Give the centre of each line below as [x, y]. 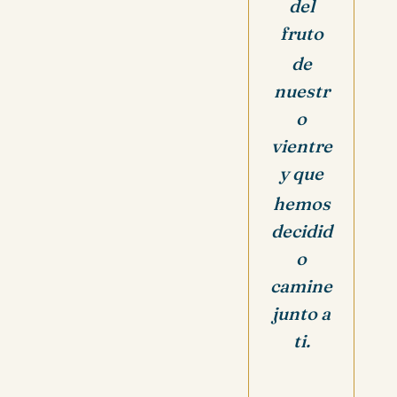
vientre [301, 146]
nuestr [301, 91]
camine [301, 286]
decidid [301, 231]
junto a [301, 313]
